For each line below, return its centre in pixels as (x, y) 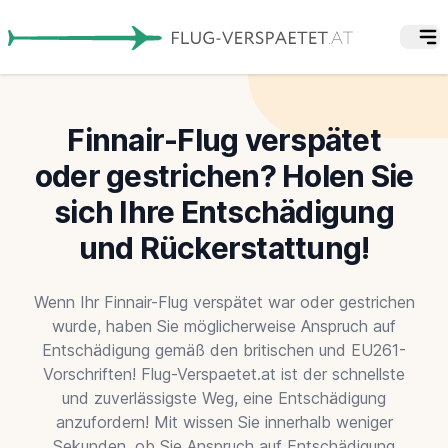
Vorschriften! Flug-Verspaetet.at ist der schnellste (224, 373)
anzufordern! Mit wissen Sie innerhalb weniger (224, 421)
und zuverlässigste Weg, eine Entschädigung (224, 397)
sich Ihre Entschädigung (224, 211)
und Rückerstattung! (224, 247)
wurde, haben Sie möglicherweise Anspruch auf (224, 325)
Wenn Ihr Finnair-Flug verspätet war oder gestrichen (224, 301)
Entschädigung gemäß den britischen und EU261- (224, 349)
